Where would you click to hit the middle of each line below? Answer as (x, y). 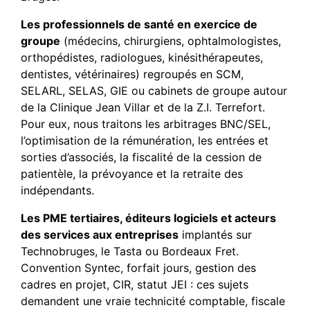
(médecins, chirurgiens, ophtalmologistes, (171, 41)
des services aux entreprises (100, 235)
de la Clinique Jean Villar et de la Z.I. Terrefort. (143, 107)
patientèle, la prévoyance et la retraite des (132, 174)
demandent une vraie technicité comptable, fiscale (153, 301)
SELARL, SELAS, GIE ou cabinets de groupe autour (154, 91)
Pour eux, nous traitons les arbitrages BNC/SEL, (146, 124)
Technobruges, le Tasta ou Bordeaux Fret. (130, 251)
